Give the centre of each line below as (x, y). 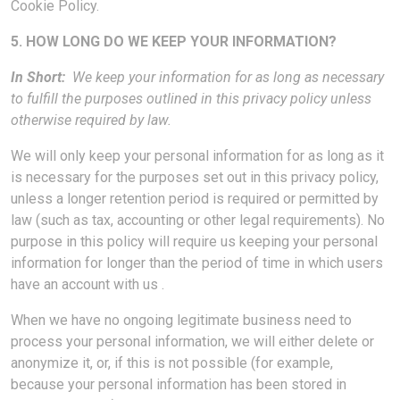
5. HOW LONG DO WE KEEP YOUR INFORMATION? (174, 42)
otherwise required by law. (91, 120)
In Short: (38, 77)
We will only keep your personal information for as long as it (197, 156)
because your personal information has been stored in (179, 384)
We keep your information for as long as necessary (228, 77)
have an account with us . (87, 284)
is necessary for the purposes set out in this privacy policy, (195, 177)
